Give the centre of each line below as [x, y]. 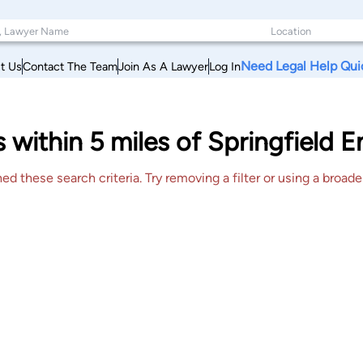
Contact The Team [70, 66]
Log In [225, 66]
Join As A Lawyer [163, 66]
